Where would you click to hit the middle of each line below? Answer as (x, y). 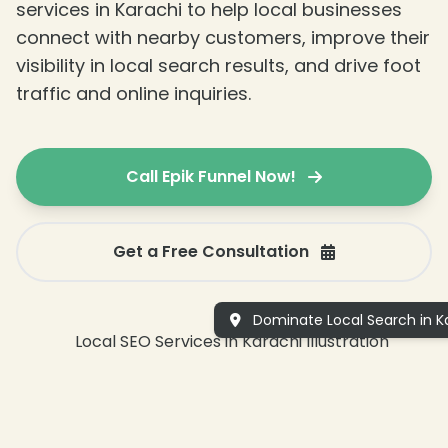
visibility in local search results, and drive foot (218, 66)
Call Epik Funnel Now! (211, 177)
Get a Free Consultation (211, 252)
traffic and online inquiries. (133, 94)
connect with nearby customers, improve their (223, 38)
